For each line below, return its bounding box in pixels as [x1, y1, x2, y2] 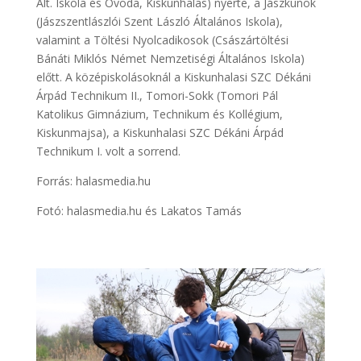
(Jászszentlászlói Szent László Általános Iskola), [35, 13, 283, 29]
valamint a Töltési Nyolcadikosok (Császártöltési [35, 31, 288, 48]
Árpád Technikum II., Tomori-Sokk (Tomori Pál [35, 87, 278, 103]
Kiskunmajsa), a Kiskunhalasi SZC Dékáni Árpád [35, 124, 284, 140]
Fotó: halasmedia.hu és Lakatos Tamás [35, 202, 242, 218]
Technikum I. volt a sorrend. [35, 143, 180, 159]
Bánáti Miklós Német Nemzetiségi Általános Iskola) [35, 50, 305, 66]
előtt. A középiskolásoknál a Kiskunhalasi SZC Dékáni [35, 68, 311, 85]
